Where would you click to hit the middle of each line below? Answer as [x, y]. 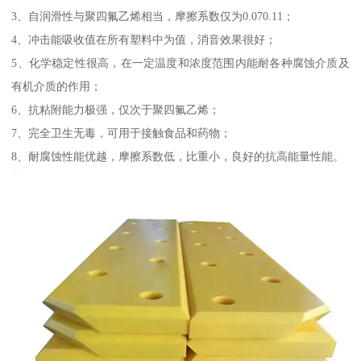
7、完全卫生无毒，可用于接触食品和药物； [122, 133]
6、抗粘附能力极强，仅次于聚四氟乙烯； [116, 109]
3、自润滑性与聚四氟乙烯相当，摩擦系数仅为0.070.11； [153, 16]
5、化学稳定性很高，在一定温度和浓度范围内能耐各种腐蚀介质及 [180, 62]
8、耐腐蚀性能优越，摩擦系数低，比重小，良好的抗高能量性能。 [178, 156]
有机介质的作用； [57, 86]
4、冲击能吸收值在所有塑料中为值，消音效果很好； [144, 39]
